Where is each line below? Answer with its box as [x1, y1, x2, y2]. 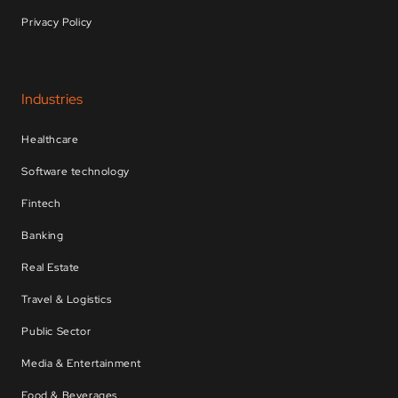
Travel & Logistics [21, 292, 112, 307]
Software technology [21, 164, 130, 179]
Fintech [21, 196, 61, 211]
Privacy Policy [21, 15, 92, 30]
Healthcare [21, 132, 79, 147]
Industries [21, 90, 84, 109]
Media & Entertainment [21, 356, 142, 371]
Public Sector [21, 324, 92, 339]
